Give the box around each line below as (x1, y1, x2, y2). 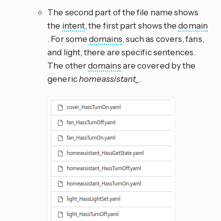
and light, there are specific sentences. (47, 47, 196, 58)
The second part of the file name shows (47, 7, 199, 18)
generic (47, 74, 79, 84)
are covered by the (121, 60, 196, 71)
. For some (47, 34, 89, 44)
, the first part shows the (85, 20, 179, 31)
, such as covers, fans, (122, 34, 204, 44)
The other (47, 60, 88, 71)
